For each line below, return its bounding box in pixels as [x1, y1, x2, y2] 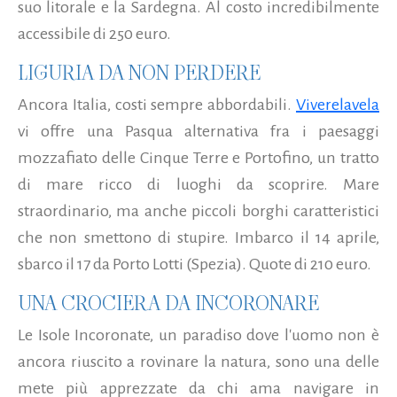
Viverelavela [296, 95, 379, 113]
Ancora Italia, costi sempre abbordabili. [18, 95, 296, 113]
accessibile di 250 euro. [18, 24, 171, 43]
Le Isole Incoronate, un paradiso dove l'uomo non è [18, 325, 379, 344]
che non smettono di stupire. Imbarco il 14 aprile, [18, 228, 379, 246]
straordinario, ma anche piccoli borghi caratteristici [18, 201, 379, 220]
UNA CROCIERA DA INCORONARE [18, 288, 319, 317]
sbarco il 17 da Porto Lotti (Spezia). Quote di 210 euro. [18, 254, 371, 273]
